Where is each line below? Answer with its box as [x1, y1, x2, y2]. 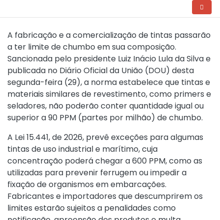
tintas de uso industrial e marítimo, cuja [7, 143, 158, 155]
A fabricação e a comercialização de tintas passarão [7, 29, 211, 41]
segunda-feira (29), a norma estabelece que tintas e [7, 76, 210, 88]
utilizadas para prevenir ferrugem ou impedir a [7, 166, 187, 178]
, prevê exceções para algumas [82, 131, 203, 143]
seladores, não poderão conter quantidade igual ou [7, 100, 204, 111]
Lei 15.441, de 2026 [15, 131, 82, 143]
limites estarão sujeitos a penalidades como [7, 202, 176, 214]
